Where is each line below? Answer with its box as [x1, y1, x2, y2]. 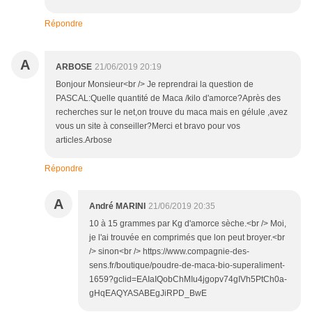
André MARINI [89, 201, 146, 211]
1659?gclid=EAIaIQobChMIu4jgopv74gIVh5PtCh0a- [89, 274, 287, 284]
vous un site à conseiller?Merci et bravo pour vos [56, 121, 240, 131]
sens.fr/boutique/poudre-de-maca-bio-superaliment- [89, 260, 285, 270]
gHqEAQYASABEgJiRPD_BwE [89, 288, 207, 298]
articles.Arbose [56, 135, 112, 145]
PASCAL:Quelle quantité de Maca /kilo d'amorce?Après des [56, 93, 281, 103]
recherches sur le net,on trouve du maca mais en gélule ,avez [56, 107, 288, 117]
